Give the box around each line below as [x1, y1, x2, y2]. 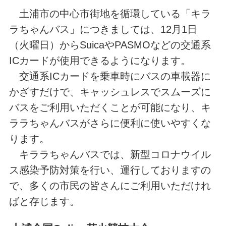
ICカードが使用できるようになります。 [9, 55, 191, 67]
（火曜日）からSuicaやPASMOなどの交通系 [9, 39, 211, 51]
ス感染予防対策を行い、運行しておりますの [9, 164, 211, 176]
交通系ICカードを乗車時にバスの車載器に [9, 71, 211, 82]
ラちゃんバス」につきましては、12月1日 [9, 24, 197, 35]
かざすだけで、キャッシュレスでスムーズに [9, 86, 211, 98]
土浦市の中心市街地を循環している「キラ [9, 8, 211, 20]
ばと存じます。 [9, 196, 80, 207]
